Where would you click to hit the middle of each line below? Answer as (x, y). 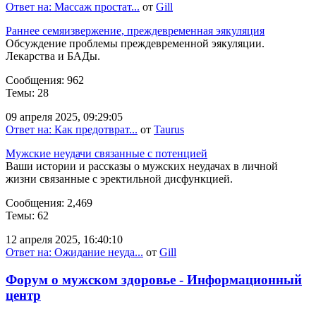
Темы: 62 (27, 216)
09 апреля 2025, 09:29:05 (64, 117)
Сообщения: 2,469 (49, 203)
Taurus (169, 130)
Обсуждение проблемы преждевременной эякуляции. (135, 44)
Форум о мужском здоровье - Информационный (154, 279)
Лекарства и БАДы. (53, 56)
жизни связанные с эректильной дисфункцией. (119, 179)
